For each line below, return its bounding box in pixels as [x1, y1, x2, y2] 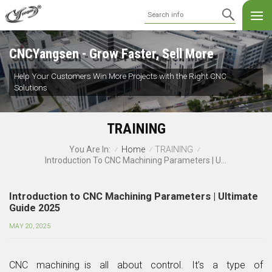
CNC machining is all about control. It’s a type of [9, 259, 263, 271]
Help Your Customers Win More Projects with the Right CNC [13, 71, 226, 81]
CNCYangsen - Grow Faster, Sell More [9, 46, 214, 62]
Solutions [13, 83, 47, 93]
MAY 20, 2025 [9, 222, 50, 230]
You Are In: [69, 144, 110, 155]
